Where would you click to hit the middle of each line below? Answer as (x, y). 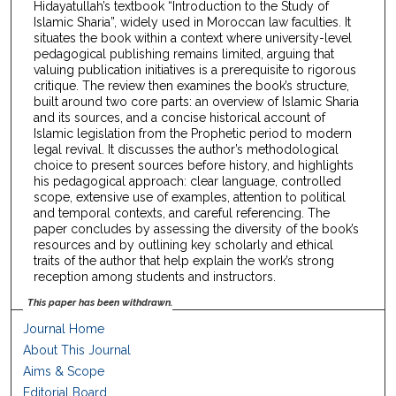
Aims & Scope (64, 372)
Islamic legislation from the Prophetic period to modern (192, 133)
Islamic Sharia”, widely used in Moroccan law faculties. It (192, 22)
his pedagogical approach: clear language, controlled (187, 181)
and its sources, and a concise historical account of (179, 117)
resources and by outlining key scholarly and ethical (183, 244)
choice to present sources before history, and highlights (193, 165)
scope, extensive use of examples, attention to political (189, 197)
